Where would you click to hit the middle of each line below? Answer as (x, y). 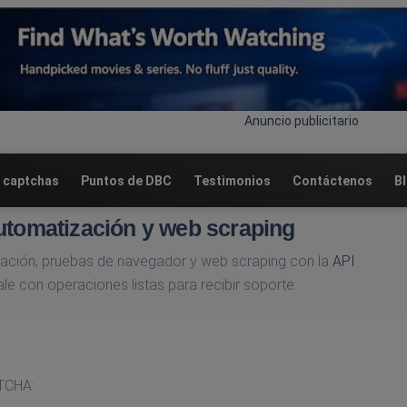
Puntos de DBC (126, 180)
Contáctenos (333, 180)
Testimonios (232, 180)
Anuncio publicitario (302, 121)
